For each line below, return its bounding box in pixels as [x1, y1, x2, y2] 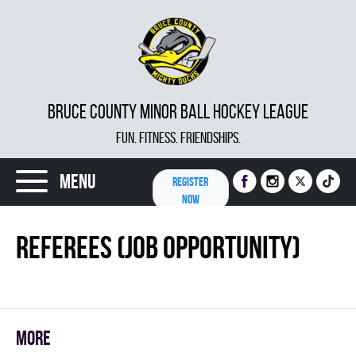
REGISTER [172, 175, 209, 188]
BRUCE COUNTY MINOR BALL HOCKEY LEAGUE [48, 101, 308, 122]
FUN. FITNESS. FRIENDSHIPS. [115, 129, 241, 146]
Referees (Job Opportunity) [16, 230, 300, 265]
